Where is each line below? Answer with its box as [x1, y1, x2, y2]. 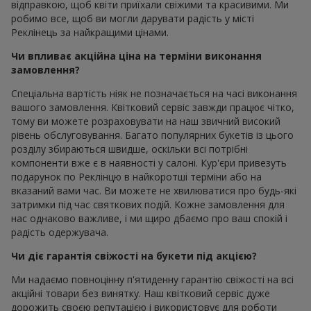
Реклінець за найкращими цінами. [11, 26, 169, 40]
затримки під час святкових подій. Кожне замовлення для [11, 198, 285, 212]
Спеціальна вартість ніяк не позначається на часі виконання [11, 87, 297, 101]
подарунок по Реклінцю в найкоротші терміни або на [11, 170, 262, 184]
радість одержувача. [11, 226, 108, 239]
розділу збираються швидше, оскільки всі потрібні [11, 142, 248, 156]
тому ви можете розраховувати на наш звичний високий [11, 115, 280, 128]
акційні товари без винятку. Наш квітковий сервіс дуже [11, 287, 270, 301]
